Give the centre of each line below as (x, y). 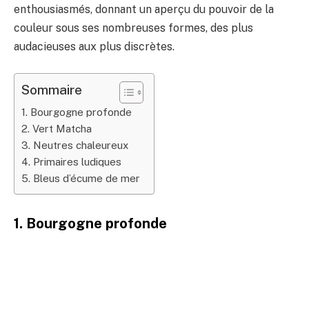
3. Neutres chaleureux (75, 145)
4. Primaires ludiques (71, 161)
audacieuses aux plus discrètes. (94, 47)
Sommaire (52, 89)
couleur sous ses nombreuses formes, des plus (133, 28)
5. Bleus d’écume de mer (81, 178)
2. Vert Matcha (57, 128)
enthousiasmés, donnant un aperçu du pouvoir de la (144, 10)
